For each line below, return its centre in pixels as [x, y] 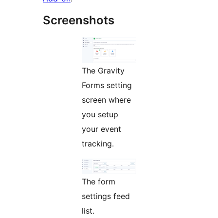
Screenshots [79, 20]
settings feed [106, 196]
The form [99, 182]
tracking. [98, 144]
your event [101, 129]
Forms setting [107, 85]
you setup [100, 115]
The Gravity [103, 71]
